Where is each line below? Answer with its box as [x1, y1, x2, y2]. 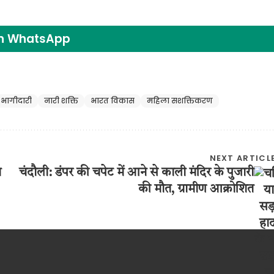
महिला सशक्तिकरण [147, 95, 213, 106]
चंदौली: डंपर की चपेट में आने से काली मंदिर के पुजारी [19, 166, 254, 179]
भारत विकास [91, 95, 135, 106]
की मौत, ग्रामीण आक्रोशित [138, 183, 254, 196]
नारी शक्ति [44, 95, 78, 106]
